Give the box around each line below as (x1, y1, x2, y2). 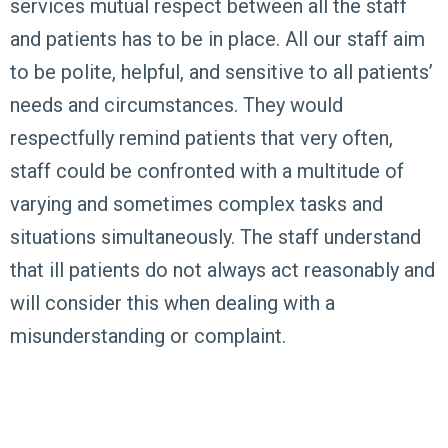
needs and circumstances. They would (10, 93, 343, 118)
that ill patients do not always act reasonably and (10, 258, 435, 283)
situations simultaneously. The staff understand (10, 225, 421, 250)
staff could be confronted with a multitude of (10, 159, 404, 184)
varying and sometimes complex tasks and (10, 192, 383, 217)
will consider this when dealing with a (10, 291, 335, 316)
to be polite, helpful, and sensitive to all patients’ (10, 60, 433, 85)
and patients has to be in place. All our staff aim (10, 27, 425, 52)
